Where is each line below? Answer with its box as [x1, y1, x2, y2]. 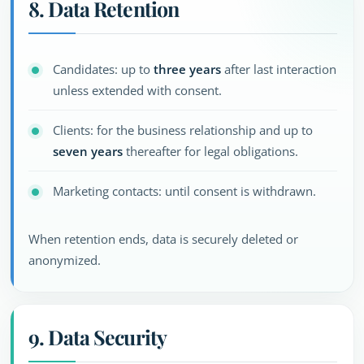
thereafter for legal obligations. [123, 143, 298, 159]
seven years [53, 143, 123, 159]
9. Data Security [28, 323, 167, 350]
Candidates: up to [53, 61, 154, 77]
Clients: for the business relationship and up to [53, 122, 313, 138]
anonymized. [28, 252, 101, 268]
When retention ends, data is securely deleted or [28, 231, 298, 247]
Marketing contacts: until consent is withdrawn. [53, 183, 316, 199]
